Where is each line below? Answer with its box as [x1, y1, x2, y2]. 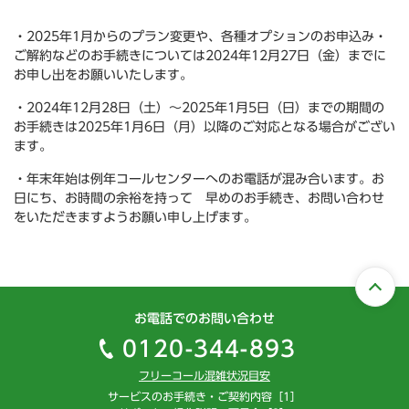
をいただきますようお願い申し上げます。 [14, 211, 257, 224]
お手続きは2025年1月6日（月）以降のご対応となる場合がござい [14, 121, 395, 133]
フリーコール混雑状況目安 [139, 370, 270, 381]
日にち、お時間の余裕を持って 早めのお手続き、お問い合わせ [14, 192, 384, 204]
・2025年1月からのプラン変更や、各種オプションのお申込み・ [14, 30, 387, 43]
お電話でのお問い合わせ [134, 312, 275, 325]
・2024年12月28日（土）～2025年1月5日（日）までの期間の [14, 101, 384, 114]
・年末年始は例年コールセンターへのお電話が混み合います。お [14, 173, 384, 185]
